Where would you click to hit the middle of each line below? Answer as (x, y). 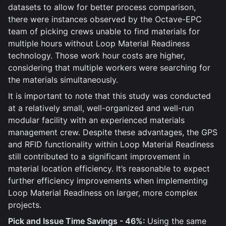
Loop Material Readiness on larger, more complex (103, 193)
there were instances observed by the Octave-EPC (105, 19)
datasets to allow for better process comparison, (102, 7)
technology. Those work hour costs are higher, (97, 55)
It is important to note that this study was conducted (109, 96)
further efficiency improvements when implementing (108, 181)
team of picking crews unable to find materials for (104, 31)
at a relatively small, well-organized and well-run (101, 108)
